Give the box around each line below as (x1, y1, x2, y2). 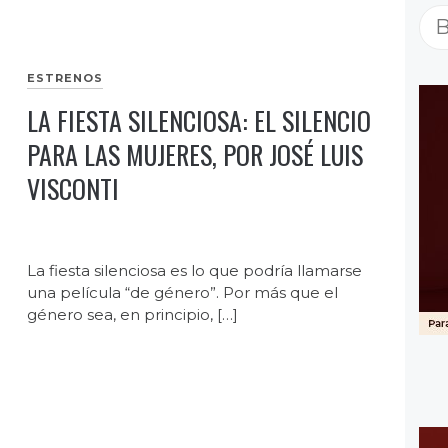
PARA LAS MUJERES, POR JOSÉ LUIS (27, 135, 364, 175)
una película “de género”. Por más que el (27, 283, 339, 303)
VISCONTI (27, 169, 120, 209)
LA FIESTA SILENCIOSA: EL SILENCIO (27, 101, 372, 141)
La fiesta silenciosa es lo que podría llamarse (27, 261, 363, 281)
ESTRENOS (27, 71, 104, 86)
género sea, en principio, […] (27, 305, 239, 325)
